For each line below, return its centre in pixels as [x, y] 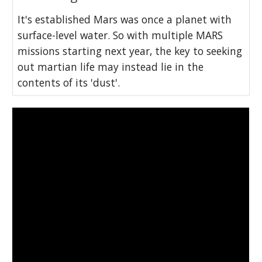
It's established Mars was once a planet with [125, 20]
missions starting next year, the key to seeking [130, 51]
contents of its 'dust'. [69, 83]
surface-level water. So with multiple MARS [120, 35]
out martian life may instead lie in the [111, 67]
